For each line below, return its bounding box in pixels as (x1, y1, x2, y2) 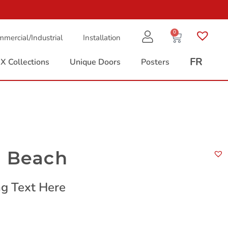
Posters (141, 56, 169, 68)
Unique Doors (70, 56, 121, 68)
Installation (83, 33, 121, 43)
